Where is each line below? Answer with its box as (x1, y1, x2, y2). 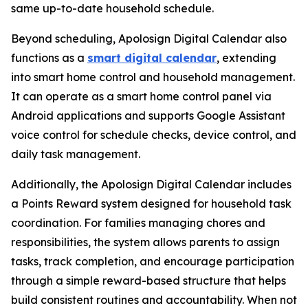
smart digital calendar (87, 50, 217, 65)
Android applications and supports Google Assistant (11, 108, 285, 122)
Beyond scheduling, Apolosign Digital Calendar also (11, 31, 287, 45)
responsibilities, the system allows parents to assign (11, 234, 280, 249)
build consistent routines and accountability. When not (11, 292, 297, 307)
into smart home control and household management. (11, 69, 295, 84)
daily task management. (11, 146, 140, 161)
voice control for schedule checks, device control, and (11, 127, 296, 142)
